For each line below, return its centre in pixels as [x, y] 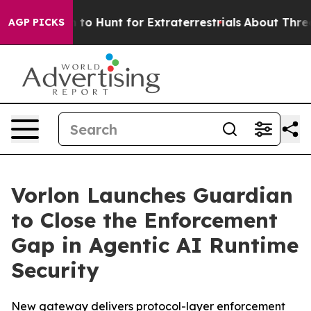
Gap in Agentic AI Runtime [155, 245]
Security [55, 270]
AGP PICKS [36, 22]
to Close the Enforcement [144, 220]
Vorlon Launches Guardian [152, 195]
